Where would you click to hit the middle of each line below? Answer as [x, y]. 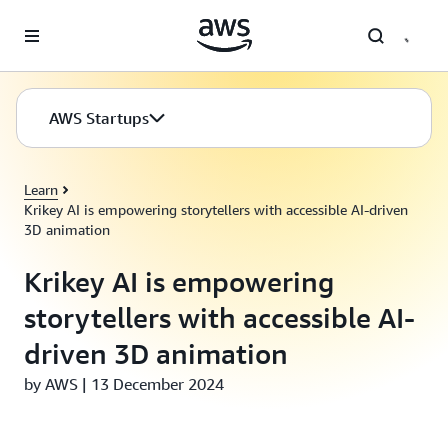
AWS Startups [99, 118]
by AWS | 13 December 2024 [124, 384]
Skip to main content [73, 20]
